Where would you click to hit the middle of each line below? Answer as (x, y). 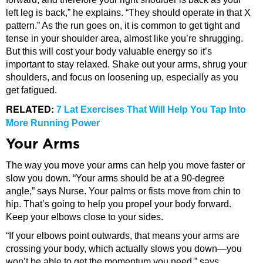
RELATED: (31, 109)
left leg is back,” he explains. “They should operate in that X (128, 12)
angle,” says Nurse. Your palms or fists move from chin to (123, 191)
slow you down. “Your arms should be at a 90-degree (115, 178)
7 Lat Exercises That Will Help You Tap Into (151, 109)
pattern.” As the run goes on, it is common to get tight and (123, 25)
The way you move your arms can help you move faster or (125, 165)
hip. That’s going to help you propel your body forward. (119, 204)
